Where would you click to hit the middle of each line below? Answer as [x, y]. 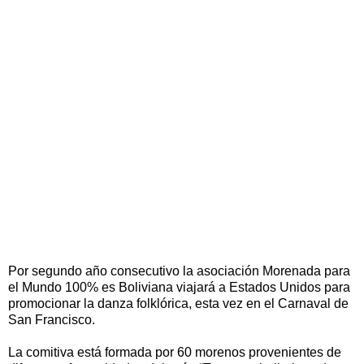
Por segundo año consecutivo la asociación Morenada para [179, 271]
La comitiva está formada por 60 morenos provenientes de [175, 352]
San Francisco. [52, 319]
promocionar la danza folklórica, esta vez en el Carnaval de [178, 303]
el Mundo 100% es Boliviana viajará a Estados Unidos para [179, 287]
